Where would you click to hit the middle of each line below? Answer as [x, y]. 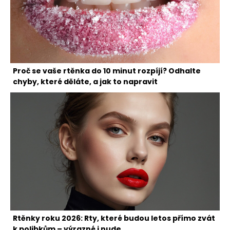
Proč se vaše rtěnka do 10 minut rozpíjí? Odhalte [107, 71]
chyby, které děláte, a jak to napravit [85, 82]
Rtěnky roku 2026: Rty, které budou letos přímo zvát [114, 218]
